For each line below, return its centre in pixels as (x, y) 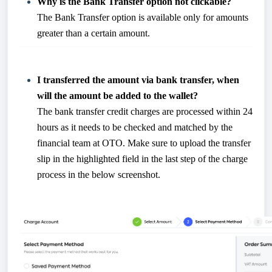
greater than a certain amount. (93, 33)
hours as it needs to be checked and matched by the (135, 127)
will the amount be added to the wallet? (119, 96)
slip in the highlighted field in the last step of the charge (142, 159)
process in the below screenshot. (99, 175)
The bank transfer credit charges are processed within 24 (145, 111)
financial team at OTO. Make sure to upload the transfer (144, 143)
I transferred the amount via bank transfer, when (138, 80)
